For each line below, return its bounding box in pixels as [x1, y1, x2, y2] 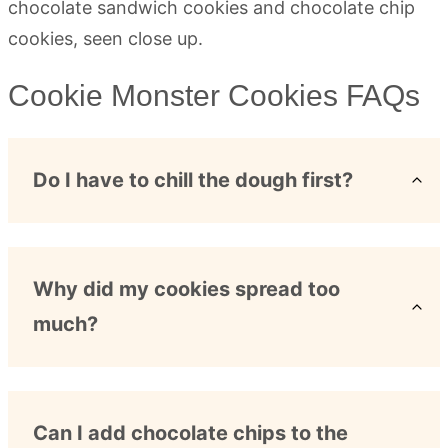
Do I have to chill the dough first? [33, 167, 353, 192]
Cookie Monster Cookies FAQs [8, 78, 420, 112]
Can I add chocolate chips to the [33, 420, 348, 445]
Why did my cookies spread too [33, 276, 340, 301]
